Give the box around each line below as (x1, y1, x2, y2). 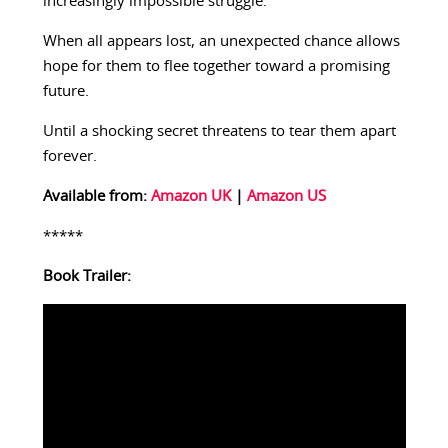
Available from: (42, 189, 151, 205)
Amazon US (246, 189, 326, 205)
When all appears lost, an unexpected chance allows (42, 34, 400, 50)
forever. (42, 149, 97, 165)
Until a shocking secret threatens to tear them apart (42, 124, 396, 140)
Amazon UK (150, 189, 231, 205)
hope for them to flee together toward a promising (42, 59, 390, 75)
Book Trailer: (42, 269, 131, 285)
